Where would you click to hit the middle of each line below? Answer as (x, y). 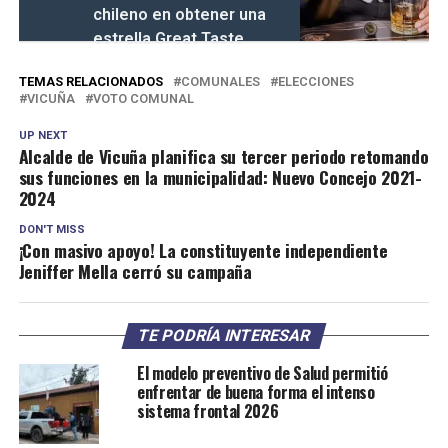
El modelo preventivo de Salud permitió (262, 373)
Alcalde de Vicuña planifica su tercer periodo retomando (223, 156)
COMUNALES (220, 82)
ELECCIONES (315, 82)
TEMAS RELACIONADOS (90, 82)
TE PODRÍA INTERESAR (224, 336)
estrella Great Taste (168, 39)
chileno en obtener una (179, 15)
